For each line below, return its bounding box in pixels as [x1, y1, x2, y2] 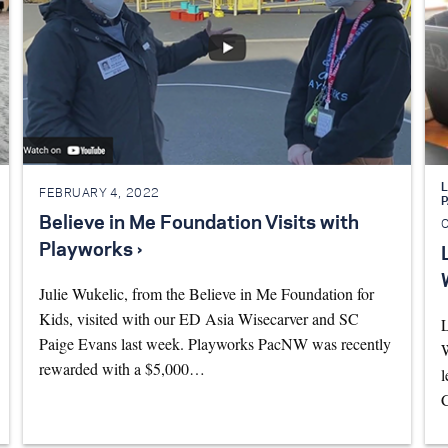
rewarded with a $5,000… [38, 358, 205, 380]
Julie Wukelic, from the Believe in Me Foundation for [38, 283, 374, 305]
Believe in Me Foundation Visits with [38, 215, 359, 234]
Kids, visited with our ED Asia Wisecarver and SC [38, 308, 359, 330]
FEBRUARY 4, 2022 [38, 187, 160, 199]
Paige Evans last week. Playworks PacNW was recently [38, 333, 391, 355]
